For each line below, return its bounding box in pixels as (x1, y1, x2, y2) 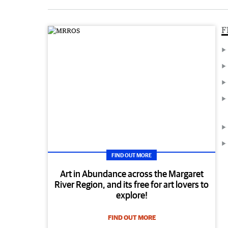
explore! (116, 190, 148, 201)
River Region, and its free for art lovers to (54, 179, 209, 190)
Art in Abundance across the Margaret (60, 168, 204, 180)
